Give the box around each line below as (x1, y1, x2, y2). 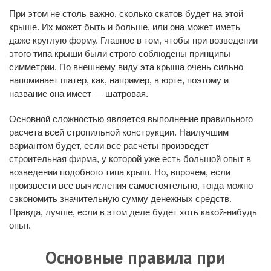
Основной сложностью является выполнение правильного (9, 113, 253, 124)
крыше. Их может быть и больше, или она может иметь (9, 21, 240, 32)
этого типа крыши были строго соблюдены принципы (9, 48, 230, 59)
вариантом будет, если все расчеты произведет (9, 140, 209, 151)
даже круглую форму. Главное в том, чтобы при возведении (9, 34, 258, 45)
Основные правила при (45, 246, 226, 269)
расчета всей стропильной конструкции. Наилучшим (9, 126, 229, 137)
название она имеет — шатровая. (9, 88, 148, 99)
